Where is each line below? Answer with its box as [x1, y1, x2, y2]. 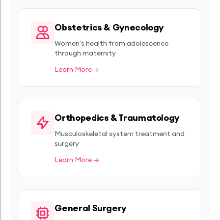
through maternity [55, 49, 116, 57]
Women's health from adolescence [55, 39, 169, 48]
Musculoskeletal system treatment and [55, 129, 185, 138]
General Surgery [55, 202, 127, 214]
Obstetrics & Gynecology [55, 22, 164, 33]
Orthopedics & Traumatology [55, 112, 180, 123]
